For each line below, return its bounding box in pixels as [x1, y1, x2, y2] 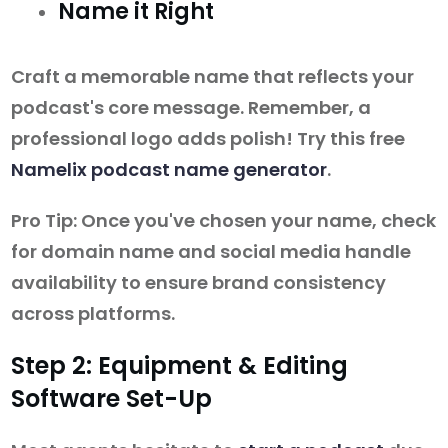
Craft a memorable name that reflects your [11, 64, 414, 90]
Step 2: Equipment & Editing [11, 349, 348, 383]
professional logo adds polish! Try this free [11, 126, 405, 152]
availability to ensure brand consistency [11, 270, 386, 296]
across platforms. [11, 301, 175, 327]
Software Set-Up [11, 382, 212, 416]
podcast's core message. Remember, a [11, 95, 371, 121]
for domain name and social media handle [11, 239, 411, 265]
